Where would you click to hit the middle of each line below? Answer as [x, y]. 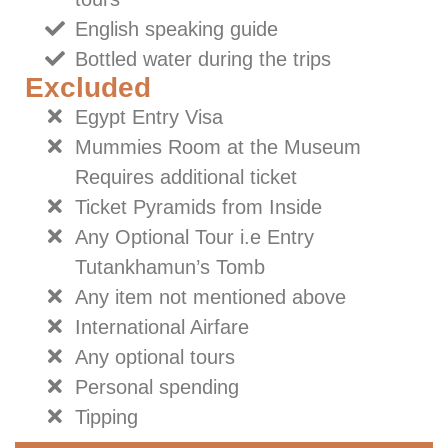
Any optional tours [155, 357]
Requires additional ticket [186, 177]
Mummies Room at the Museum [218, 147]
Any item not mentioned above [210, 297]
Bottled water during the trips [203, 59]
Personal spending [157, 387]
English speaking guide [176, 29]
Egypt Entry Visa [149, 117]
